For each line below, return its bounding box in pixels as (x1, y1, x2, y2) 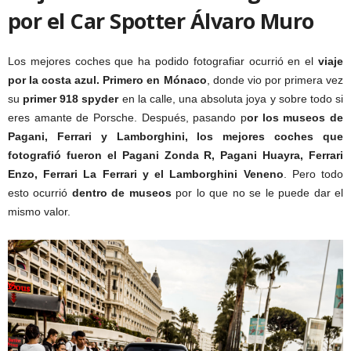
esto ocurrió (8, 186, 72, 200)
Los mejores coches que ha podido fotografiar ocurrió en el (8, 55, 318, 68)
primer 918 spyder (23, 92, 119, 106)
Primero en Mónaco (103, 74, 207, 87)
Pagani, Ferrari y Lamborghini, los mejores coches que (8, 130, 343, 143)
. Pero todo (283, 168, 344, 181)
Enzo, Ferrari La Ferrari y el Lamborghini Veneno (8, 168, 284, 181)
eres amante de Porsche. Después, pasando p (8, 111, 247, 125)
